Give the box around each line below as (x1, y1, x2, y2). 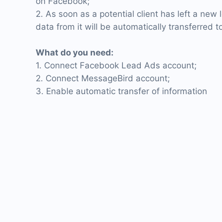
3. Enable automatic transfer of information (36, 86, 207, 96)
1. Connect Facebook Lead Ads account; (36, 60, 197, 70)
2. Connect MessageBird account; (36, 73, 170, 83)
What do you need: (36, 48, 113, 57)
